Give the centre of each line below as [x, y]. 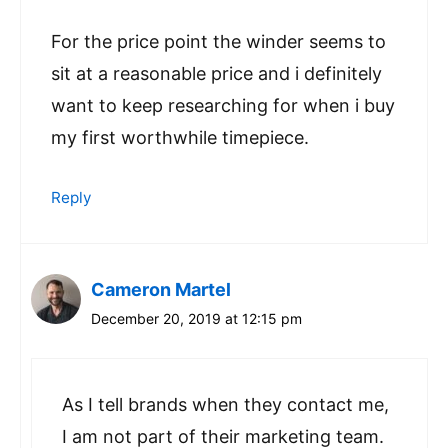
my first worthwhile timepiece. [180, 138]
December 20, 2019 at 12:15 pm [196, 319]
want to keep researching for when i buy [223, 106]
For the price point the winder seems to [218, 42]
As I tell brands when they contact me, [225, 405]
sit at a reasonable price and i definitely [216, 74]
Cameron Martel [161, 290]
